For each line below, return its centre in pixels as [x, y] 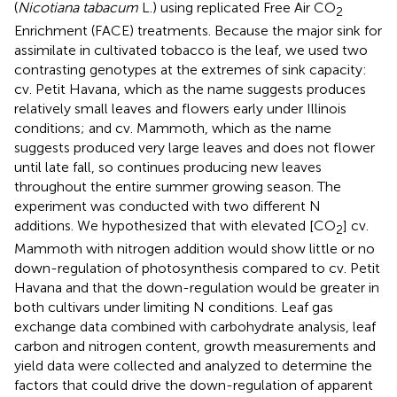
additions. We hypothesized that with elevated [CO [175, 226]
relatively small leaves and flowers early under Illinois [180, 109]
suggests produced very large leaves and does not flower [195, 148]
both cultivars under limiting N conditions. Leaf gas [174, 307]
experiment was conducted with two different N [167, 206]
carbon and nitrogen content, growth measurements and [195, 346]
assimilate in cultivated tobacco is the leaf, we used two [191, 51]
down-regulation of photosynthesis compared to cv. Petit [197, 269]
